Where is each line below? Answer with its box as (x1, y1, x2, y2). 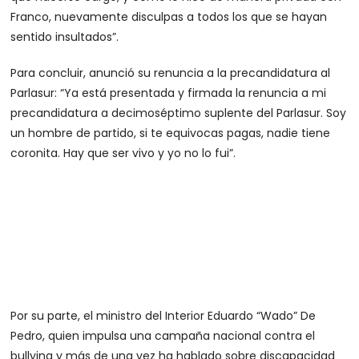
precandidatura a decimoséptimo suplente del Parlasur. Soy (10, 105, 347, 122)
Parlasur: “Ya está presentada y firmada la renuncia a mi (10, 85, 327, 102)
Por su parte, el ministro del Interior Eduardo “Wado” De (10, 308, 317, 325)
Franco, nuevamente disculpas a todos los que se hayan (10, 9, 328, 26)
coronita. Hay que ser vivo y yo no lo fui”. (10, 145, 236, 162)
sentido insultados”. (10, 29, 119, 46)
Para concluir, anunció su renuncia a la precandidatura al (10, 65, 331, 82)
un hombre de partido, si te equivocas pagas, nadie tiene (10, 125, 331, 142)
